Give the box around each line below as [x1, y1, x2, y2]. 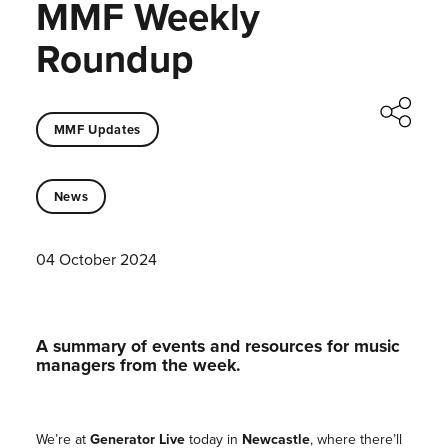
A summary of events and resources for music [35, 333, 400, 359]
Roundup [35, 31, 193, 86]
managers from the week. [35, 352, 241, 378]
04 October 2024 [35, 248, 157, 271]
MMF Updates [53, 119, 141, 139]
